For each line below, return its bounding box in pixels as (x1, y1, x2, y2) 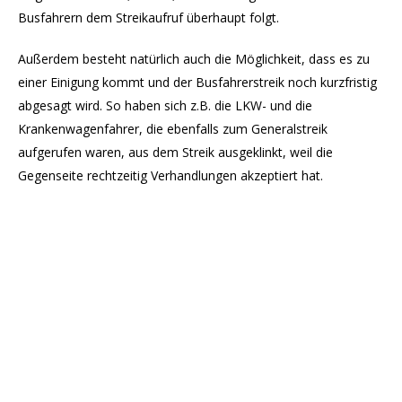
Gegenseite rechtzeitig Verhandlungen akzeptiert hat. (18, 167, 323, 185)
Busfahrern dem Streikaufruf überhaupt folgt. (18, 9, 279, 27)
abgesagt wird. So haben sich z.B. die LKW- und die (18, 97, 312, 115)
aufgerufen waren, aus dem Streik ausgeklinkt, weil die (18, 144, 333, 162)
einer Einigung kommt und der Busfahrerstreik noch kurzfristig (18, 74, 377, 92)
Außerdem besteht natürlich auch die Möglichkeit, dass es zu (18, 50, 370, 68)
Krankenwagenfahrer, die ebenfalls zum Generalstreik (18, 120, 328, 138)
